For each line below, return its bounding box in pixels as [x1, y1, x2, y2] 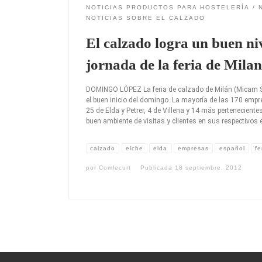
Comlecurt [99, 164, 131, 171]
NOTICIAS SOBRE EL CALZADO [86, 14, 205, 21]
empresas [177, 144, 209, 151]
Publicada [140, 164, 175, 171]
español [219, 144, 245, 151]
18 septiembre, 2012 [175, 164, 242, 171]
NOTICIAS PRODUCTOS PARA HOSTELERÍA [86, 4, 250, 11]
